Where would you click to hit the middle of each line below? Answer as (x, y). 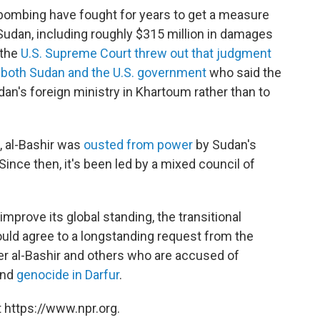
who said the (244, 72)
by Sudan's (225, 144)
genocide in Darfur (68, 274)
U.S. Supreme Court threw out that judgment (146, 53)
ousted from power (138, 144)
